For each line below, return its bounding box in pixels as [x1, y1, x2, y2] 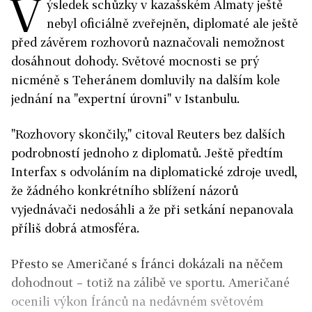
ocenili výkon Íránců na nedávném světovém [11, 294, 263, 309]
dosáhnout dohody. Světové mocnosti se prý [11, 54, 259, 69]
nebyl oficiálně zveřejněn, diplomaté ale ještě [47, 16, 298, 31]
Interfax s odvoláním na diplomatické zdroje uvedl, [11, 164, 297, 180]
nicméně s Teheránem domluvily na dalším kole [11, 72, 280, 88]
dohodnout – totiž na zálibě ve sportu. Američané [11, 275, 290, 290]
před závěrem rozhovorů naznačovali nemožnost [11, 35, 285, 50]
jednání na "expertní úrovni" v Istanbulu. [11, 91, 240, 107]
